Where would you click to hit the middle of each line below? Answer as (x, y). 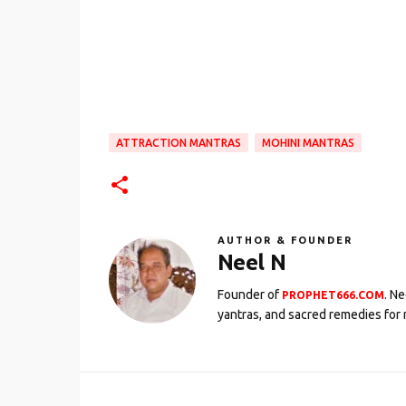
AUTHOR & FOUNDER (285, 241)
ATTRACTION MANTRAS (178, 143)
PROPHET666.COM (333, 295)
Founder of (249, 295)
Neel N (251, 263)
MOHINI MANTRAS (308, 143)
